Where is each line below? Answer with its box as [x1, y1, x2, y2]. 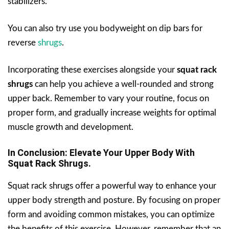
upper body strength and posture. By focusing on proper [8, 195, 220, 204]
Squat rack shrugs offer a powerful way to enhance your [8, 181, 216, 190]
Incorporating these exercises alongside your [8, 65, 177, 74]
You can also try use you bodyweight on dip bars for [8, 24, 202, 33]
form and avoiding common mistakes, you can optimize [8, 210, 215, 219]
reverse [8, 38, 38, 47]
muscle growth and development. [8, 122, 133, 131]
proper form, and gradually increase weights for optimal [8, 108, 216, 117]
